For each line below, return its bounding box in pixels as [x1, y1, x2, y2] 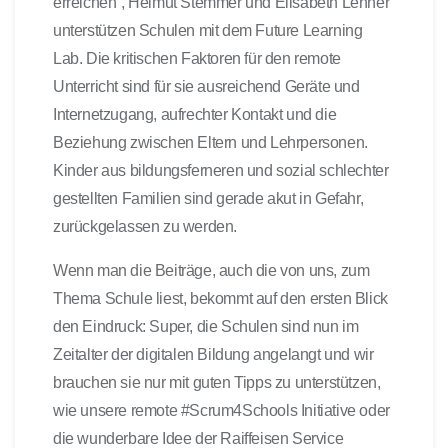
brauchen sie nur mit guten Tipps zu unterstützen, [53, 370, 381, 393]
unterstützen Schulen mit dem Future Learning [53, 18, 363, 41]
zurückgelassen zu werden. [53, 214, 237, 237]
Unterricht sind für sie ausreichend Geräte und [53, 74, 360, 97]
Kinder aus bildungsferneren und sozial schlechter [53, 158, 389, 181]
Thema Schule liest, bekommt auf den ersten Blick [53, 286, 388, 309]
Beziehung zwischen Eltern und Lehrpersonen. [53, 130, 368, 153]
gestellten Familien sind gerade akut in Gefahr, [53, 186, 364, 209]
